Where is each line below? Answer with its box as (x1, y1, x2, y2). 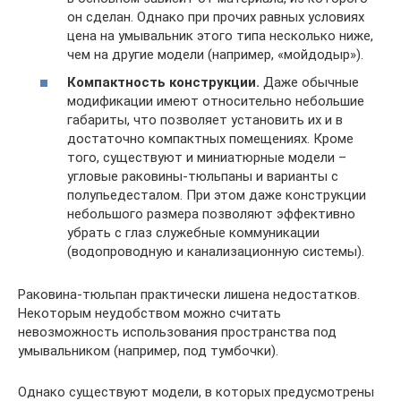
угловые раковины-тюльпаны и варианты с (67, 168, 338, 184)
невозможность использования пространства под (18, 324, 337, 340)
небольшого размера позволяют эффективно (67, 206, 355, 222)
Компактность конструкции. (67, 74, 260, 90)
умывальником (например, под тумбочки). (18, 343, 278, 359)
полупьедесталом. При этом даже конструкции (67, 187, 366, 203)
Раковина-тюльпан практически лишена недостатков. (18, 286, 360, 303)
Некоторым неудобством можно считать (18, 305, 281, 321)
